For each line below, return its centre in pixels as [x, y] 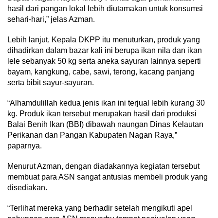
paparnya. [25, 146]
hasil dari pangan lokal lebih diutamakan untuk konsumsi [105, 9]
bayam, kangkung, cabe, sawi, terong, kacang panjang [101, 72]
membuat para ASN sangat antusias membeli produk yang [108, 177]
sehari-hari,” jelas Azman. [51, 19]
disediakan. [27, 188]
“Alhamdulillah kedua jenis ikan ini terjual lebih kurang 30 [106, 103]
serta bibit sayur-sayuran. [51, 83]
